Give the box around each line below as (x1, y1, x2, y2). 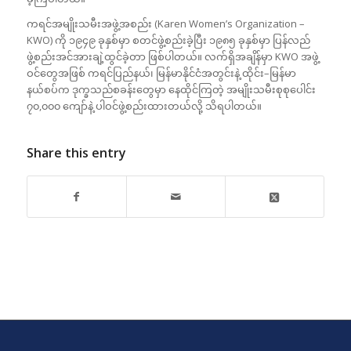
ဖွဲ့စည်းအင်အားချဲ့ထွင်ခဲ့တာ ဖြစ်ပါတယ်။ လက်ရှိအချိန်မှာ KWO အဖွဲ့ (26, 49, 319, 64)
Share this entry (26, 144, 126, 162)
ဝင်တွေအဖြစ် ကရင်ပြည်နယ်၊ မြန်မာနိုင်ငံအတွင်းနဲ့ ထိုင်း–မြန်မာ (26, 66, 296, 81)
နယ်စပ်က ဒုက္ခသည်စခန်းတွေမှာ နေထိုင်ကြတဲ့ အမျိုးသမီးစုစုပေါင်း (26, 82, 316, 97)
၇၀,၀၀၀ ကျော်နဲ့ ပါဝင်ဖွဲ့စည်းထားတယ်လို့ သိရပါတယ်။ (26, 99, 262, 114)
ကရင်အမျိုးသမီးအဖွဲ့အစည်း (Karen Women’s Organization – (26, 16, 305, 31)
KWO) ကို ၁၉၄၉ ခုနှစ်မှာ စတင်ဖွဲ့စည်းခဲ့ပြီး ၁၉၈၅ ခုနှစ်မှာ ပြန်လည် (26, 33, 310, 48)
